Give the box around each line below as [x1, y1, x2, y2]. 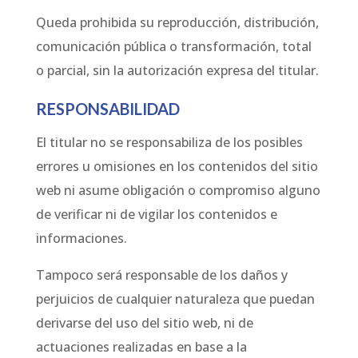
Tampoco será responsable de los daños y [35, 266, 288, 284]
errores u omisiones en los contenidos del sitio [35, 157, 318, 176]
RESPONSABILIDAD [35, 99, 180, 119]
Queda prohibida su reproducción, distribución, [35, 14, 319, 32]
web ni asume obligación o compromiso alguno [35, 181, 320, 200]
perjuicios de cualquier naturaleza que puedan [35, 290, 315, 308]
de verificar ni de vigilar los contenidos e [35, 205, 277, 224]
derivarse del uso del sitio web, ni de [35, 314, 253, 332]
